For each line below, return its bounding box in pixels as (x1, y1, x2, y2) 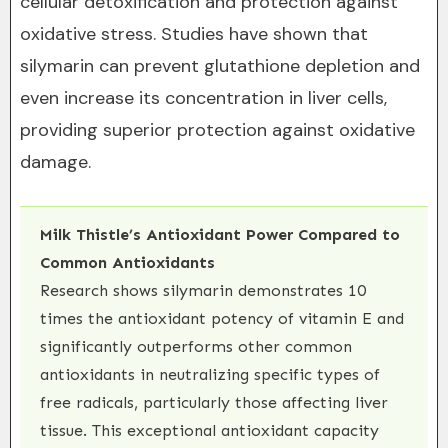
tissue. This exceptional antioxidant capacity (40, 421, 379, 440)
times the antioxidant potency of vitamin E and (40, 309, 404, 328)
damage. (20, 150, 91, 174)
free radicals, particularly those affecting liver (40, 393, 388, 412)
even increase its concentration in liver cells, (20, 86, 387, 110)
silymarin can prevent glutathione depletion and (20, 54, 420, 78)
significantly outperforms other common (40, 337, 352, 356)
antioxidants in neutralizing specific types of (40, 365, 380, 384)
